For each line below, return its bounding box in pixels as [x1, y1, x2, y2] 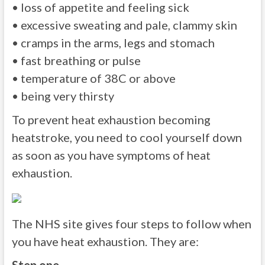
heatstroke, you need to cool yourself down [11, 130, 242, 144]
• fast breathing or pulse [11, 53, 141, 67]
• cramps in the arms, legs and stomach [11, 35, 215, 50]
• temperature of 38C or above [11, 71, 176, 85]
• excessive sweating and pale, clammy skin [11, 18, 237, 32]
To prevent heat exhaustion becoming [11, 112, 211, 127]
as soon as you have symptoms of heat [11, 148, 211, 162]
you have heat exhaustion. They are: [11, 234, 199, 248]
